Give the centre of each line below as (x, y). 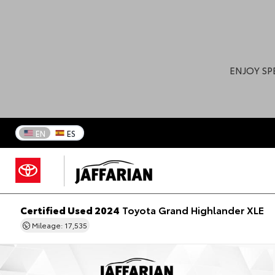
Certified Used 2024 (70, 210)
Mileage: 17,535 (58, 225)
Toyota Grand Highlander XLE (192, 210)
